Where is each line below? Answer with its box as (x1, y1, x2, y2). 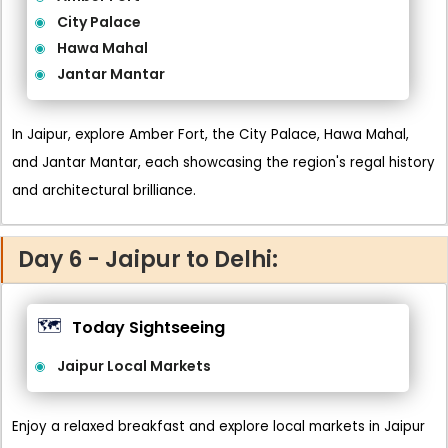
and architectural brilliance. (12, 181, 196, 200)
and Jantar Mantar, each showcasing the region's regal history (12, 153, 435, 172)
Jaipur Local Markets (57, 356, 211, 376)
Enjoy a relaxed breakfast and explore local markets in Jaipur (12, 417, 425, 436)
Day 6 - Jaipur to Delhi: (18, 244, 278, 275)
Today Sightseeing (72, 315, 225, 339)
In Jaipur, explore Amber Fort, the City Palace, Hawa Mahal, (12, 125, 409, 144)
